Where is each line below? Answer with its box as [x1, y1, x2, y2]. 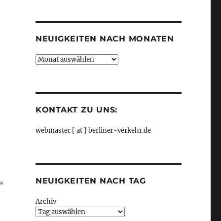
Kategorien [35, 4, 70, 13]
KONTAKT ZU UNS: [35, 105, 118, 114]
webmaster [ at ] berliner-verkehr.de [35, 126, 151, 135]
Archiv [35, 197, 56, 206]
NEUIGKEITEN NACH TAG [35, 176, 146, 185]
